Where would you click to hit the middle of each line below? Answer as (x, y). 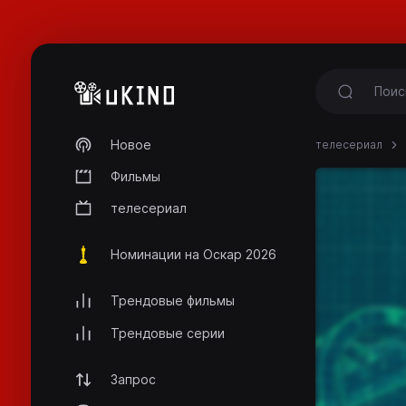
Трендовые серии (168, 333)
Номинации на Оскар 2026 (193, 255)
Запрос (133, 379)
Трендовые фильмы (173, 301)
